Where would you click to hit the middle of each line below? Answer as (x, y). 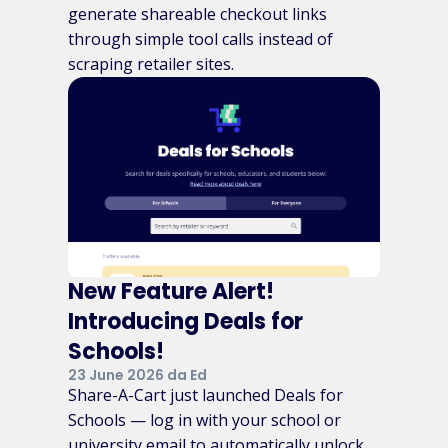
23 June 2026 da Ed (137, 374)
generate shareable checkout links (197, 13)
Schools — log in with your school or (204, 419)
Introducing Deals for (185, 321)
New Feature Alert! (171, 291)
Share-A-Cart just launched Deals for (205, 394)
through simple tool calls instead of (200, 38)
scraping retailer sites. (151, 63)
